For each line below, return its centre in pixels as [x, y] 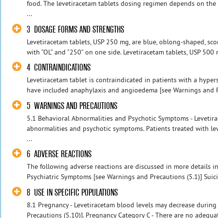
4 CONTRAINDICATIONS [59, 68]
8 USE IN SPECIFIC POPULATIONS [73, 192]
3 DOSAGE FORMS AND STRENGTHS [76, 29]
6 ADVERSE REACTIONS [59, 154]
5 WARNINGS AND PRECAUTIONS [72, 106]
